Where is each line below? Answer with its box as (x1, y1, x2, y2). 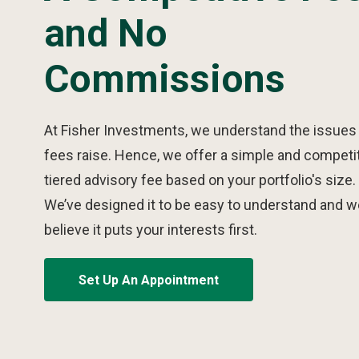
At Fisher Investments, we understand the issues (44, 122, 357, 139)
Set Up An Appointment (79, 272, 219, 288)
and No (44, 10, 167, 56)
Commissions (44, 56, 285, 102)
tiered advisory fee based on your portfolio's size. (44, 171, 356, 188)
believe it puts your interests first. (44, 221, 257, 238)
